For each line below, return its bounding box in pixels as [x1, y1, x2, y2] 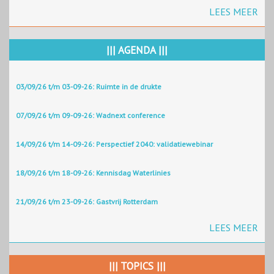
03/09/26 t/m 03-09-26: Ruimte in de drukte [16, 81, 161, 91]
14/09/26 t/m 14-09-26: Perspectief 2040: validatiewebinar [16, 139, 213, 149]
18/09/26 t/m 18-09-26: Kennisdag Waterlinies [16, 168, 171, 177]
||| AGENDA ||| [106, 43, 168, 57]
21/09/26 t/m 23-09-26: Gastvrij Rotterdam [16, 196, 158, 206]
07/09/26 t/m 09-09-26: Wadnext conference [16, 110, 165, 120]
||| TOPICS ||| [108, 259, 166, 273]
